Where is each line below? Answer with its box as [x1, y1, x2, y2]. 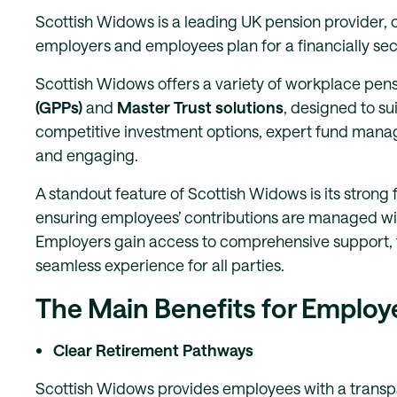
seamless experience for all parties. [35, 255, 284, 275]
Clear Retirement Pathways [53, 340, 253, 360]
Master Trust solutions [117, 97, 284, 117]
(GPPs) [35, 97, 82, 117]
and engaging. [35, 145, 138, 165]
